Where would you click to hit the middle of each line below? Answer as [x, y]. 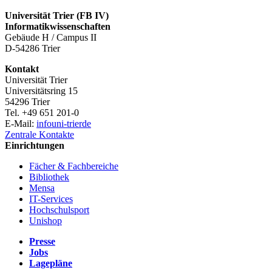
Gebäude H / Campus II [51, 38]
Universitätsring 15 [41, 91]
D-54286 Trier [32, 49]
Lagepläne [51, 263]
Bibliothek [49, 177]
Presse [42, 242]
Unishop [46, 221]
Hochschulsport [59, 210]
